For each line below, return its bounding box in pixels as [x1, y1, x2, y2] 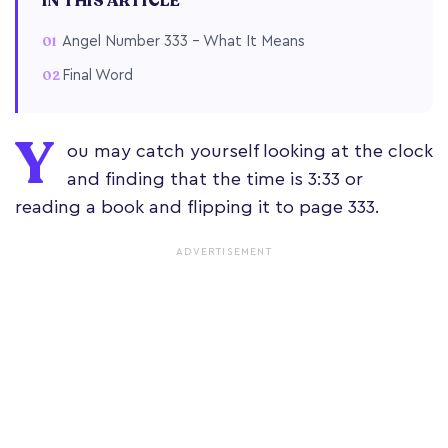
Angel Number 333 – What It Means [62, 33, 305, 49]
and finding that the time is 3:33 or [67, 169, 363, 188]
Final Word [62, 67, 133, 83]
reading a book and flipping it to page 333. [15, 197, 385, 216]
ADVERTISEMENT [176, 246, 272, 257]
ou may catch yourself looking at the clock [67, 141, 433, 160]
